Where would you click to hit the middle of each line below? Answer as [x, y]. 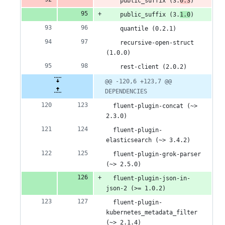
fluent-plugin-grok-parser [153, 154]
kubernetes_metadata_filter [152, 213]
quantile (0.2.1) [141, 29]
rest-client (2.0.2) [146, 67]
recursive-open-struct [150, 43]
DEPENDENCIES [126, 92]
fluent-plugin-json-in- [148, 179]
